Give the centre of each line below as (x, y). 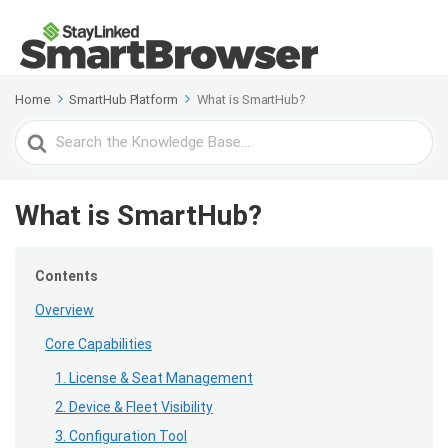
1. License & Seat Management (154, 378)
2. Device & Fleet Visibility (134, 407)
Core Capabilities (98, 344)
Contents (66, 276)
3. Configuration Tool (121, 436)
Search (41, 133)
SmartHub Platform (123, 99)
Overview (64, 310)
